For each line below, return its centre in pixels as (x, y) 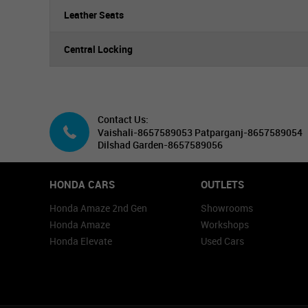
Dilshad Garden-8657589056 (160, 145)
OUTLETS (222, 184)
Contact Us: (123, 119)
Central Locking (98, 49)
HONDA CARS (82, 184)
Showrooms (227, 208)
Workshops (225, 224)
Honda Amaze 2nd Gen (98, 208)
